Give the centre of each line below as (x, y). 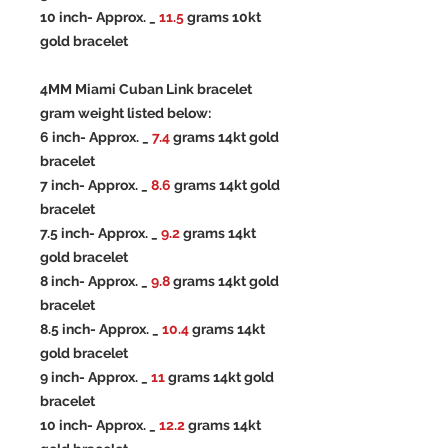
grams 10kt (222, 17)
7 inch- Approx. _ (95, 185)
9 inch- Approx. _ (95, 377)
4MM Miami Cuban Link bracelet (146, 89)
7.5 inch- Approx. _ (100, 233)
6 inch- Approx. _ (96, 137)
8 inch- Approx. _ (95, 281)
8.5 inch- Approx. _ (101, 329)
